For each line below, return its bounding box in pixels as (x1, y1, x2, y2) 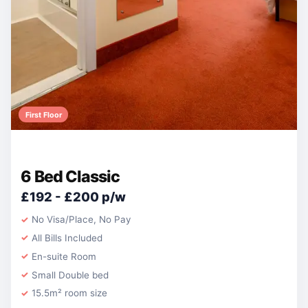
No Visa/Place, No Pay (32, 214, 131, 225)
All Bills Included (32, 232, 103, 244)
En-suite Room (32, 250, 97, 262)
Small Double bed (32, 269, 109, 280)
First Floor (25, 109, 62, 120)
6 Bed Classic (21, 167, 120, 187)
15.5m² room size (32, 287, 108, 299)
